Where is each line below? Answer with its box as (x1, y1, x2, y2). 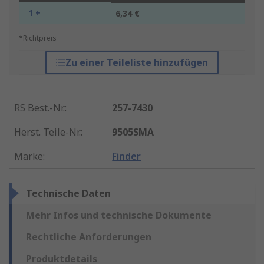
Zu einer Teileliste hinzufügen (65, 56, 208, 70)
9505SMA (112, 126, 154, 139)
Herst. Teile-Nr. (14, 126, 81, 139)
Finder (112, 150, 141, 163)
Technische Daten (26, 187, 111, 200)
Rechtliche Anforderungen (26, 230, 151, 244)
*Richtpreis (19, 33, 57, 44)
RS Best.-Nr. (14, 101, 65, 115)
